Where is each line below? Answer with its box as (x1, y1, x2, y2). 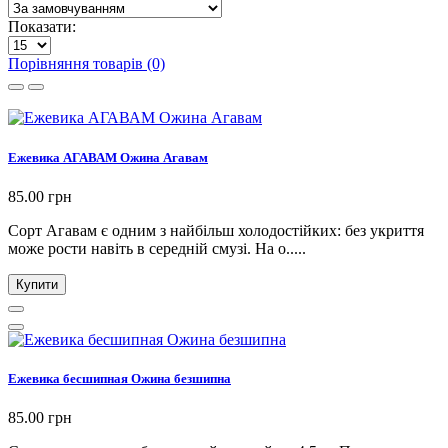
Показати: (8, 18, 76, 36)
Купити (16, 276, 58, 292)
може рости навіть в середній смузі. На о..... (8, 239, 306, 257)
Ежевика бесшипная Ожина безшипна (8, 370, 231, 386)
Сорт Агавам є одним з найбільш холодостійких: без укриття (8, 221, 424, 239)
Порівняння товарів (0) (8, 55, 165, 73)
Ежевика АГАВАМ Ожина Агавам (8, 149, 208, 165)
